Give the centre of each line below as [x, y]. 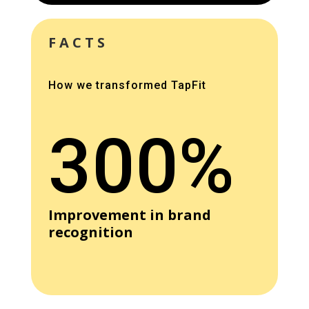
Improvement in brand [129, 215]
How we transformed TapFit [127, 86]
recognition [90, 232]
